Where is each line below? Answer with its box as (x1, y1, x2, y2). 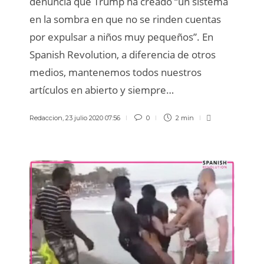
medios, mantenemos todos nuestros (29, 65, 202, 79)
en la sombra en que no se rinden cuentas (29, 12, 221, 26)
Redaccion (29, 113, 62, 122)
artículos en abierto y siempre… (29, 82, 174, 97)
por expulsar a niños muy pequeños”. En (29, 29, 213, 44)
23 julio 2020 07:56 (65, 113, 120, 122)
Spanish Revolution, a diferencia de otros (29, 47, 216, 61)
